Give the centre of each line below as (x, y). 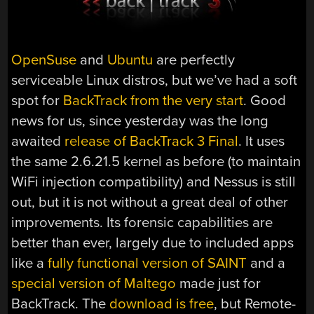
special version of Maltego (94, 284)
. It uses (262, 142)
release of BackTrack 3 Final (152, 142)
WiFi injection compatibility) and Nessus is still (154, 182)
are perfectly (194, 60)
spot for (36, 101)
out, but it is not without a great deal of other (150, 203)
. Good (265, 101)
